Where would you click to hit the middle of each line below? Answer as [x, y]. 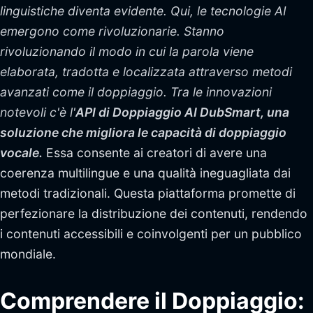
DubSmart [229, 112]
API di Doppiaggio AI [136, 112]
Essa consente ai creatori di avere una [155, 153]
